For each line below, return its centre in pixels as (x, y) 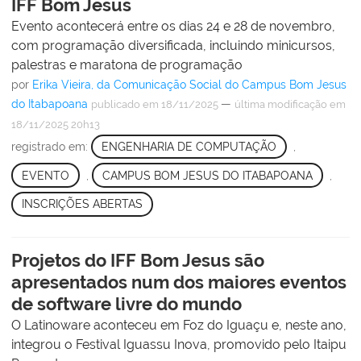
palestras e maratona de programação (127, 64)
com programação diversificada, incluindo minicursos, (173, 45)
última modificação (281, 104)
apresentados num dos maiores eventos (179, 282)
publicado (116, 104)
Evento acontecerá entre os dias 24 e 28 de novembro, (173, 26)
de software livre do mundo (127, 303)
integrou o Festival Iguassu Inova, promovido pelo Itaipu (179, 344)
